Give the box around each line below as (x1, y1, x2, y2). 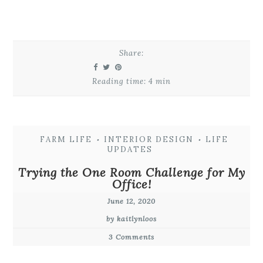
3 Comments (109, 232, 154, 241)
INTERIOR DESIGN (104, 134, 194, 144)
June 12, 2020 (107, 196, 156, 205)
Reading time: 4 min (92, 76, 171, 86)
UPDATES (106, 144, 153, 154)
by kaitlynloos (106, 214, 157, 223)
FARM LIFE (40, 134, 92, 144)
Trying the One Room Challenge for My (18, 164, 245, 180)
